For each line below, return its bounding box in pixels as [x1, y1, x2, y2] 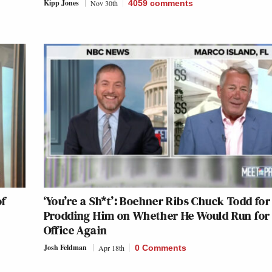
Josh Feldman [43, 242, 87, 253]
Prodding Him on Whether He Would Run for [43, 207, 270, 225]
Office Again [43, 222, 107, 239]
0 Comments [134, 243, 186, 253]
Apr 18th [98, 243, 124, 253]
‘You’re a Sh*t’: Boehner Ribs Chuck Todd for [43, 192, 271, 210]
